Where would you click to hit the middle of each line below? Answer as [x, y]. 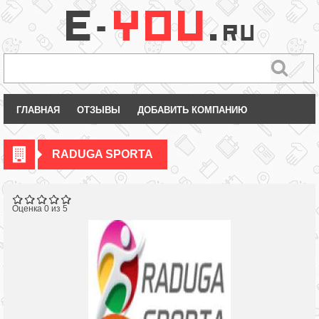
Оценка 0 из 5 [40, 209]
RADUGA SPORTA [103, 154]
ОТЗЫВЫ [99, 110]
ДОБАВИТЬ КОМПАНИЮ [192, 110]
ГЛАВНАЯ [38, 110]
